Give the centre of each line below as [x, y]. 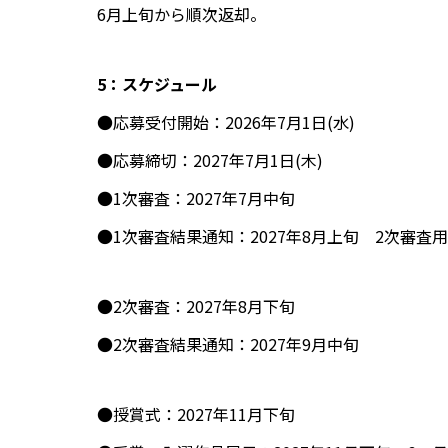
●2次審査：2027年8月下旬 [196, 306]
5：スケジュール [157, 84]
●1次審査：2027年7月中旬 [196, 198]
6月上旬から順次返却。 [181, 14]
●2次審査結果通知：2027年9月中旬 [228, 344]
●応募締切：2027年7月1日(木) [210, 160]
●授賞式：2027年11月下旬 [196, 414]
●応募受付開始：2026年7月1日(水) [226, 122]
